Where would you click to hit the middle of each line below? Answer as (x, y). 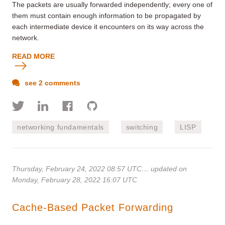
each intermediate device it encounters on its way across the (108, 26)
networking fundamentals (61, 127)
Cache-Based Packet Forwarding (93, 207)
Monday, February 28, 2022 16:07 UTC (75, 180)
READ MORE (33, 56)
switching (142, 127)
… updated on (164, 168)
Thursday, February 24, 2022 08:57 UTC (77, 168)
